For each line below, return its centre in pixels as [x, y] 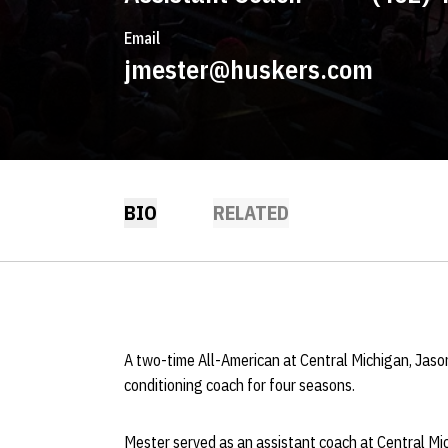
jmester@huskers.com [248, 69]
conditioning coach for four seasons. [239, 385]
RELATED [251, 212]
